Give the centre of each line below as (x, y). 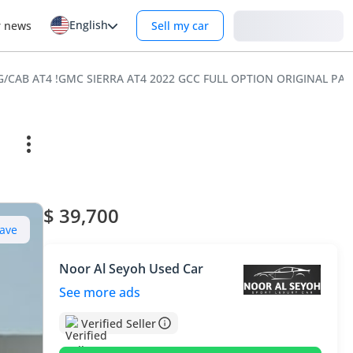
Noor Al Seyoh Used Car (132, 269)
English (89, 25)
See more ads (100, 292)
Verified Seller (119, 323)
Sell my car (180, 26)
